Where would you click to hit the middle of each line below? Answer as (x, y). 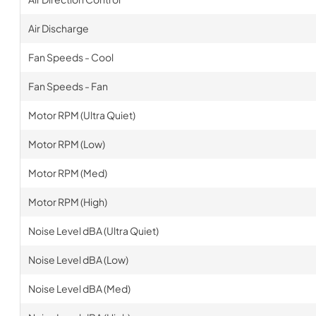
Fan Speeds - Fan (68, 86)
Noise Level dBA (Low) (78, 260)
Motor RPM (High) (67, 202)
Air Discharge (58, 28)
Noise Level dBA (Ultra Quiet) (93, 231)
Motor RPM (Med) (67, 173)
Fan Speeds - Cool (71, 57)
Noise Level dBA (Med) (79, 288)
